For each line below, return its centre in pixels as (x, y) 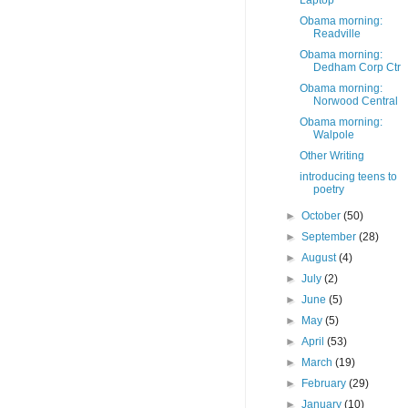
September (331, 237)
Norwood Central (355, 102)
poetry (328, 190)
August (321, 258)
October (323, 216)
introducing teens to (348, 177)
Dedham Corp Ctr (357, 68)
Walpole (333, 135)
